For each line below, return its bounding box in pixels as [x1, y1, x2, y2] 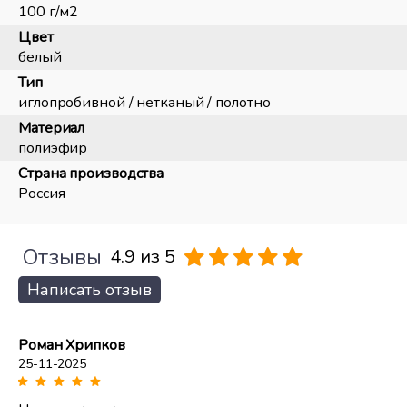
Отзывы [23, 242, 102, 272]
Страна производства [18, 163, 164, 184]
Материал [18, 117, 85, 138]
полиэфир [18, 137, 88, 158]
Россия [18, 183, 65, 203]
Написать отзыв [27, 278, 152, 301]
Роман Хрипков [18, 334, 125, 355]
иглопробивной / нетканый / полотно [18, 92, 271, 113]
